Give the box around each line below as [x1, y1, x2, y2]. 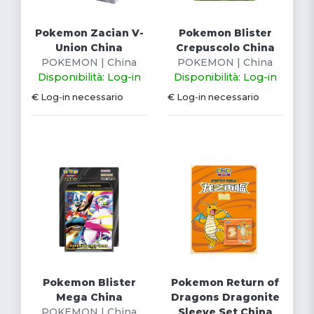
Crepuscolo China [175, 41, 275, 54]
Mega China [55, 290, 123, 303]
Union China [55, 41, 123, 54]
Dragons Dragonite [170, 290, 280, 303]
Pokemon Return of [171, 275, 279, 289]
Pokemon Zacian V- [34, 26, 144, 39]
